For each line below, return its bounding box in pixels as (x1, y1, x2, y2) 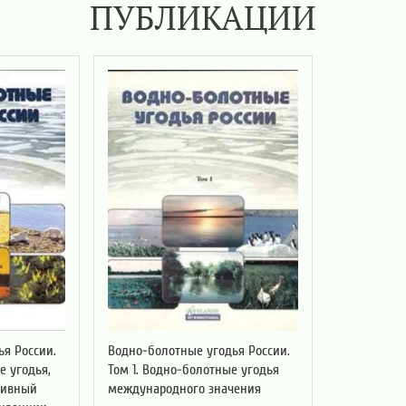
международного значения (107, 379, 261, 398)
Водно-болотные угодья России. (107, 341, 290, 360)
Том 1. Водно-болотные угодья (107, 360, 279, 379)
